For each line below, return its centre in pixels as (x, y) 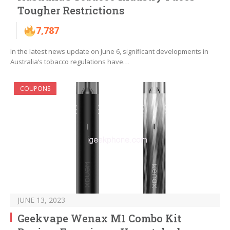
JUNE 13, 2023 (41, 200)
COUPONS (35, 89)
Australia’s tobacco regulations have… (70, 62)
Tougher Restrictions (71, 11)
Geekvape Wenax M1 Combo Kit (99, 218)
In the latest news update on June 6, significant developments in (109, 52)
